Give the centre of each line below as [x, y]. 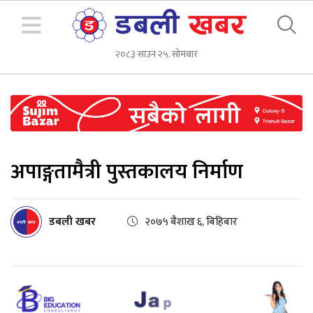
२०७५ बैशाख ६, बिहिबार [191, 222]
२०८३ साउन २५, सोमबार [156, 54]
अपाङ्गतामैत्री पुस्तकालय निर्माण [127, 172]
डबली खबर [72, 221]
